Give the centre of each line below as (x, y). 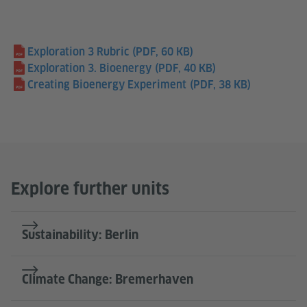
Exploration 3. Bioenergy (89, 69)
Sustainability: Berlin (80, 235)
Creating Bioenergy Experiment (107, 85)
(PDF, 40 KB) (185, 69)
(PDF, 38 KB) (220, 85)
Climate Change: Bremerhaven (108, 280)
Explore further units (90, 189)
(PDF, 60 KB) (162, 52)
